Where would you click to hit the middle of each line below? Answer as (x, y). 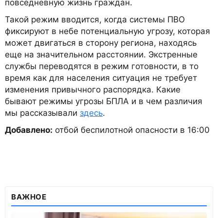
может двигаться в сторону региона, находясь (101, 43)
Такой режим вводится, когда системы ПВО (95, 20)
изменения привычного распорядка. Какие (93, 90)
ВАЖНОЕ (29, 197)
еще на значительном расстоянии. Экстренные (101, 55)
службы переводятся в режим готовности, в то (102, 66)
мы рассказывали (42, 113)
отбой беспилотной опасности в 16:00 (131, 130)
